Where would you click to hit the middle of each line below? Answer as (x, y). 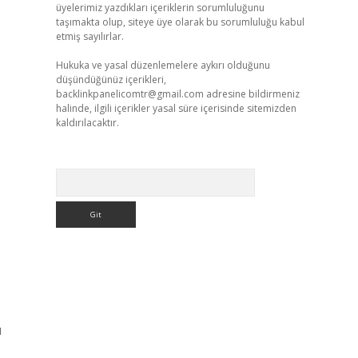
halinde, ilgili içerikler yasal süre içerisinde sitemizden (176, 108)
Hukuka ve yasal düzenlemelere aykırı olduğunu (163, 65)
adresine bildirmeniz (251, 94)
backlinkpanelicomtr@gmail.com (129, 94)
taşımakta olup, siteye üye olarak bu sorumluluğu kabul (180, 22)
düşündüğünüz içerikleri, (111, 80)
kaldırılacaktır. (87, 123)
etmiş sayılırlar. (89, 36)
